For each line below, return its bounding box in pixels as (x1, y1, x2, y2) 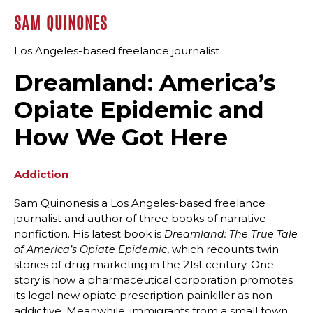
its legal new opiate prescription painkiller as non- (14, 289, 277, 303)
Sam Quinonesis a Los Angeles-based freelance (14, 196, 265, 210)
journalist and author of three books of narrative (14, 212, 266, 226)
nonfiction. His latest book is (14, 227, 164, 241)
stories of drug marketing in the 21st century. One (14, 258, 274, 272)
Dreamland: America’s (14, 68, 276, 97)
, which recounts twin (167, 242, 279, 256)
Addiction (14, 168, 68, 182)
